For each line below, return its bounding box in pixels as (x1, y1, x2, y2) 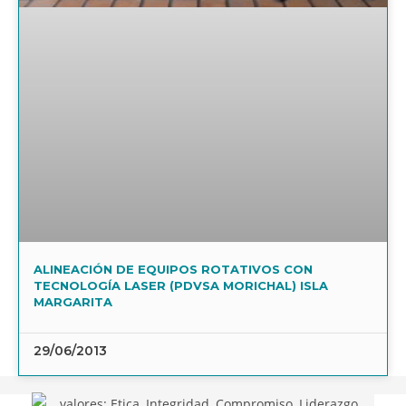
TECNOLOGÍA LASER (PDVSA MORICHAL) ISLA (34, 278, 328, 294)
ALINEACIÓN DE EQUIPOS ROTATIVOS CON (34, 262, 313, 277)
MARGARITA (34, 295, 112, 310)
